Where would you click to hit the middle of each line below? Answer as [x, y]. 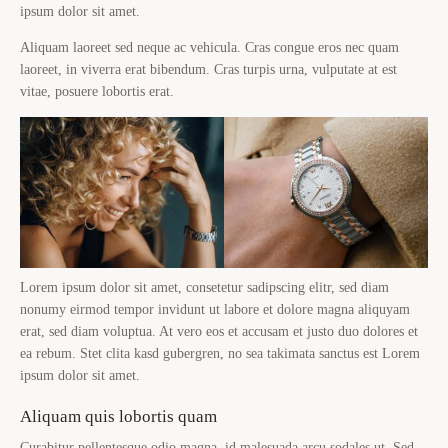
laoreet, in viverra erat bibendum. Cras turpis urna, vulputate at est [208, 70]
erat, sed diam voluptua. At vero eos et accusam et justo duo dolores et [219, 331]
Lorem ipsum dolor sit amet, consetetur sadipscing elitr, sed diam [204, 287]
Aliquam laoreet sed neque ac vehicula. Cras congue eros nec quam [209, 48]
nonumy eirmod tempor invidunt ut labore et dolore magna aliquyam [215, 309]
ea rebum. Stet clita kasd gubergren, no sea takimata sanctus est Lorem [220, 353]
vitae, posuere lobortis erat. [97, 92]
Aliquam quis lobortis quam [118, 416]
